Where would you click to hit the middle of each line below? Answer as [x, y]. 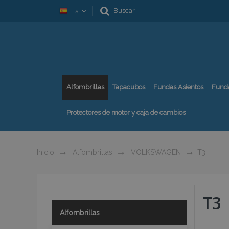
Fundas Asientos [178, 87]
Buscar [124, 10]
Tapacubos [129, 87]
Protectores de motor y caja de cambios [126, 113]
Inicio [45, 152]
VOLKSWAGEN [155, 152]
